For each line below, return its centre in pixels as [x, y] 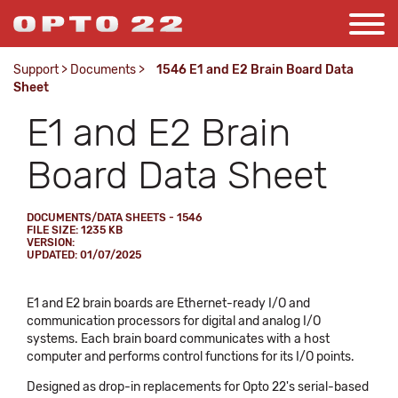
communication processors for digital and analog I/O [174, 321]
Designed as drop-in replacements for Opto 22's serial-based [198, 387]
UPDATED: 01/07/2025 [84, 255]
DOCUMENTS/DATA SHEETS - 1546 [115, 218]
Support [36, 70]
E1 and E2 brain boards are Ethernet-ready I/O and [168, 303]
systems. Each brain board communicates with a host [178, 339]
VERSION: [51, 243]
